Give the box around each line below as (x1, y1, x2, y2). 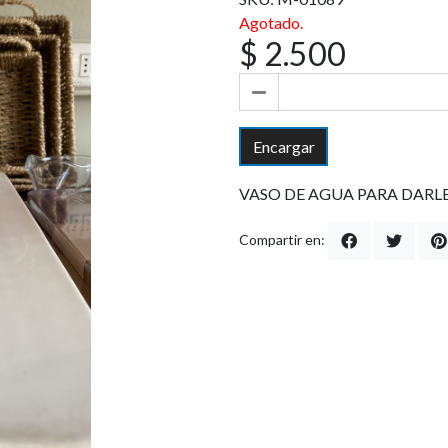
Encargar (252, 136, 315, 156)
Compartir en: (239, 231, 325, 249)
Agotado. (239, 13, 303, 32)
